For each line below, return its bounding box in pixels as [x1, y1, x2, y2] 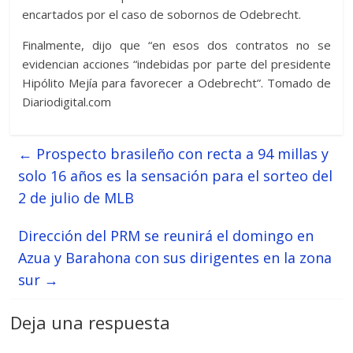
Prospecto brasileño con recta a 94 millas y [32, 144, 329, 164]
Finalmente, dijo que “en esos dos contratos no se [22, 37, 331, 54]
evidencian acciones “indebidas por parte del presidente [22, 56, 331, 72]
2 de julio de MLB [18, 188, 135, 208]
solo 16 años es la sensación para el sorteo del [18, 166, 333, 186]
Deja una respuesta [10, 310, 171, 335]
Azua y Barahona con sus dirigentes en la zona [18, 248, 333, 268]
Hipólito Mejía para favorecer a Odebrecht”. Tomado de [22, 75, 331, 91]
